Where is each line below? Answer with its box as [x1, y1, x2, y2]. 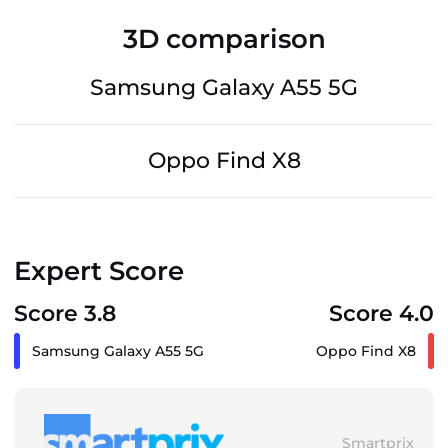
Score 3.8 [14, 300, 116, 328]
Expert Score [14, 255, 184, 288]
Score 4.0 [329, 300, 434, 328]
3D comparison [122, 23, 326, 56]
